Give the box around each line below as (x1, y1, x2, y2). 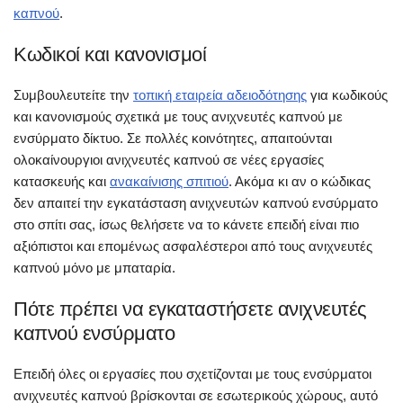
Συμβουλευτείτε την (13, 86, 133, 103)
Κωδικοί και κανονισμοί (13, 42, 206, 66)
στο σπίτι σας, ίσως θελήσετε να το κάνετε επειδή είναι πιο (13, 216, 359, 232)
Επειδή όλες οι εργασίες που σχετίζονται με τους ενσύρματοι (13, 365, 372, 381)
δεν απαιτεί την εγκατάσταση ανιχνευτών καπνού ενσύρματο (13, 194, 378, 210)
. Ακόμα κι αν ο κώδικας (228, 173, 371, 189)
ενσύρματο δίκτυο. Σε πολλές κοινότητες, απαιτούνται (13, 130, 332, 146)
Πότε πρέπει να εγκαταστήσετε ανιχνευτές (13, 297, 367, 320)
